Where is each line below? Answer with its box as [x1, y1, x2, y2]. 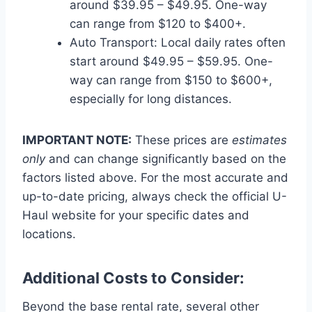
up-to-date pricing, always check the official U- [22, 189, 287, 203]
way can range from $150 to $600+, [70, 72, 272, 87]
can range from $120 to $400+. [70, 16, 246, 31]
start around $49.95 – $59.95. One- [70, 54, 273, 68]
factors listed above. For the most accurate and [22, 170, 288, 185]
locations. [22, 226, 76, 241]
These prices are [132, 132, 232, 147]
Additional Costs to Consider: [22, 268, 244, 287]
